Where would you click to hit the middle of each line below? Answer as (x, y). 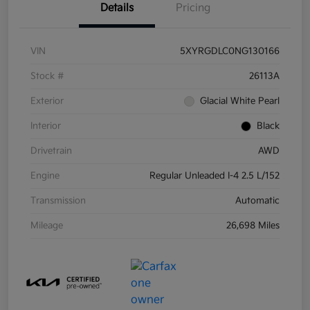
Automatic (257, 201)
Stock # (47, 76)
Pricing (193, 8)
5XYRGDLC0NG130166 (230, 52)
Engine (45, 176)
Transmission (58, 201)
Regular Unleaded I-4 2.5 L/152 (215, 176)
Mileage (47, 226)
